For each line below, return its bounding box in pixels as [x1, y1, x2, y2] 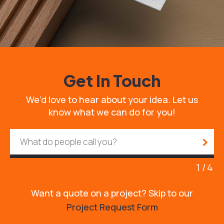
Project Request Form [66, 200, 158, 213]
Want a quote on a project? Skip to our [31, 186, 193, 199]
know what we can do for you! [48, 105, 175, 118]
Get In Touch [63, 70, 160, 90]
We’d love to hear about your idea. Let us [26, 93, 198, 105]
